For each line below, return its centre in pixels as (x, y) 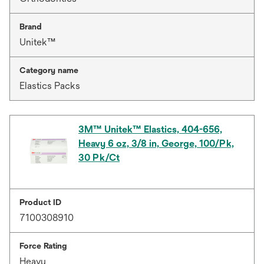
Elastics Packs (50, 86)
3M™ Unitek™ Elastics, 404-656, (150, 129)
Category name (49, 70)
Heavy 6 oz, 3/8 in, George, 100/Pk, (156, 143)
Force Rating (43, 246)
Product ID (40, 202)
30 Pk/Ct (99, 158)
